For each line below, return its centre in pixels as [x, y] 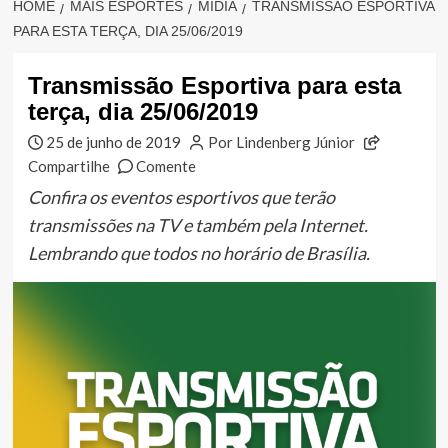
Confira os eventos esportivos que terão [181, 197]
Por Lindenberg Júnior [281, 142]
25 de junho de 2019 [114, 142]
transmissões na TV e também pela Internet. [197, 225]
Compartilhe [68, 166]
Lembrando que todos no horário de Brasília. [198, 253]
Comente [166, 166]
